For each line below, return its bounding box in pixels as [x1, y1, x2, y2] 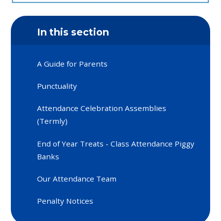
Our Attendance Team [37, 174, 117, 184]
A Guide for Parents [37, 58, 108, 69]
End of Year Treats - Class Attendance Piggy [37, 138, 195, 148]
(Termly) [37, 116, 68, 126]
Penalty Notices [37, 196, 94, 206]
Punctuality [37, 81, 77, 91]
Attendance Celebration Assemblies [37, 103, 167, 113]
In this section [37, 26, 110, 38]
